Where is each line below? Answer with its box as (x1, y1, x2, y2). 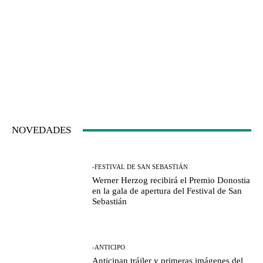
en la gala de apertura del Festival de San (92, 186, 242, 195)
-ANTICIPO (92, 244, 126, 251)
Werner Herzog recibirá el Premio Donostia (92, 175, 251, 185)
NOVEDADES (12, 124, 71, 136)
